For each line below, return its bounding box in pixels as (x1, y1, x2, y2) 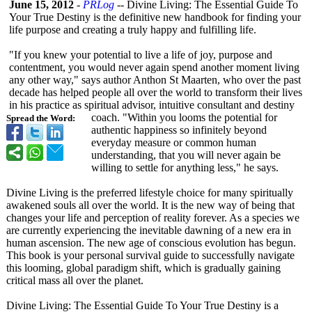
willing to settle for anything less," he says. (91, 162, 279, 173)
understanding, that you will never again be (91, 149, 281, 161)
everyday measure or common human (91, 136, 256, 148)
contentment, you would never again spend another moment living (9, 61, 299, 73)
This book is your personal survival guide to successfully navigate (6, 249, 295, 261)
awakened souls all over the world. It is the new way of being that (6, 199, 295, 211)
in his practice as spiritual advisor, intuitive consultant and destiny (9, 99, 295, 111)
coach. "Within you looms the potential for (91, 111, 277, 123)
